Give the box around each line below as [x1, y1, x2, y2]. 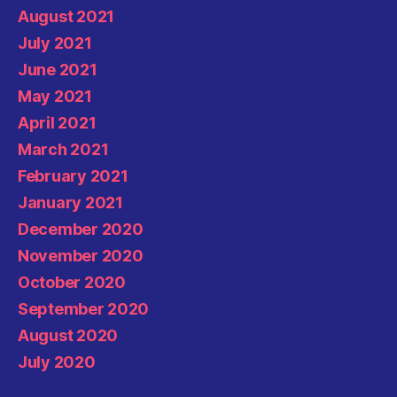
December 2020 [18, 219, 144, 238]
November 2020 [18, 245, 144, 265]
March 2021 [18, 139, 109, 159]
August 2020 [18, 325, 119, 345]
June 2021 [18, 59, 97, 79]
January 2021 [18, 192, 123, 212]
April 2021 [18, 113, 97, 132]
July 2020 [18, 352, 96, 371]
